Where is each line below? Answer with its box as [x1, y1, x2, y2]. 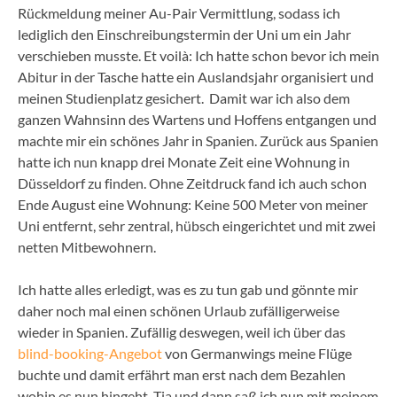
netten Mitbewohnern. [18, 237, 156, 255]
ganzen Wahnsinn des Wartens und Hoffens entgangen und [18, 110, 377, 128]
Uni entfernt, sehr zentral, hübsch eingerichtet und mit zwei [18, 216, 376, 234]
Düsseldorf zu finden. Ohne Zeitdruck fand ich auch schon [18, 174, 367, 191]
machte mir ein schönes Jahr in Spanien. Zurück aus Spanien [18, 131, 378, 149]
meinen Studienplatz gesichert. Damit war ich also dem [18, 89, 350, 106]
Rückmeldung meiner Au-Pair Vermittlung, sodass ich [18, 4, 340, 21]
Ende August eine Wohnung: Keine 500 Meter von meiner [18, 195, 368, 213]
